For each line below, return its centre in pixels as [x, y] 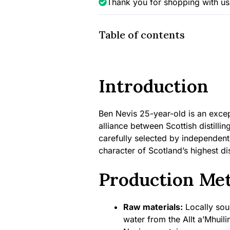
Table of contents [142, 35]
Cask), [110, 28]
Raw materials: [153, 207]
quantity [113, 52]
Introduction [153, 86]
